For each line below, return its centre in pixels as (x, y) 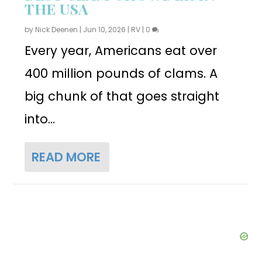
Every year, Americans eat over (121, 50)
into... (40, 119)
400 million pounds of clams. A (121, 73)
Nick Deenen (57, 29)
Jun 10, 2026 (105, 29)
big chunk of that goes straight (122, 96)
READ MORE (66, 157)
